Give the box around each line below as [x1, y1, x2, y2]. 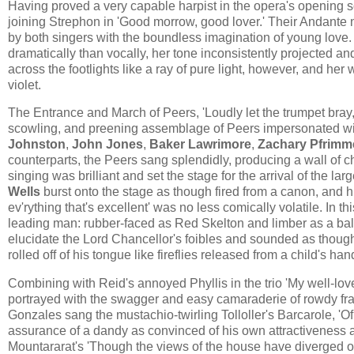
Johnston [8, 137, 66, 152]
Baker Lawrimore [149, 137, 251, 152]
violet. [8, 77, 41, 92]
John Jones [69, 137, 143, 152]
